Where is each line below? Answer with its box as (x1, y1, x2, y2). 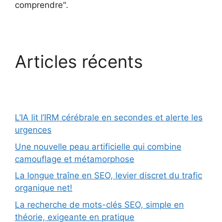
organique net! (15, 183, 72, 193)
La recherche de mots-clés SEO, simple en (15, 199, 184, 210)
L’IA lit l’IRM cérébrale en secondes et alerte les (15, 112, 203, 123)
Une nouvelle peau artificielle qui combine (15, 141, 181, 152)
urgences (15, 125, 52, 135)
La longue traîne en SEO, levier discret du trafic (15, 170, 202, 181)
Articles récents (15, 51, 143, 72)
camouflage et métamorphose (15, 154, 134, 164)
